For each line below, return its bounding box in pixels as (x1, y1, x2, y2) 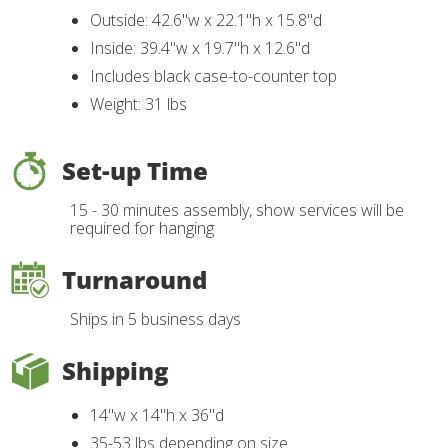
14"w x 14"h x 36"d (90, 404, 228, 427)
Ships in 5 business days (70, 308, 241, 331)
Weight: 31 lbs (90, 93, 187, 116)
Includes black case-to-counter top (90, 65, 337, 88)
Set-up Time (62, 154, 208, 188)
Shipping (62, 354, 169, 388)
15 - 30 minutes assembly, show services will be (70, 199, 404, 222)
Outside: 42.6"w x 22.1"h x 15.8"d (90, 9, 322, 32)
